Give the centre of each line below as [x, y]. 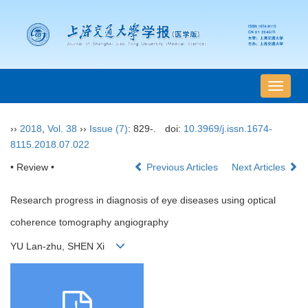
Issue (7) [109, 129]
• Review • [32, 167]
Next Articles [260, 167]
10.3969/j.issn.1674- [228, 129]
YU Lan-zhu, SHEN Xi [63, 246]
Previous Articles [182, 167]
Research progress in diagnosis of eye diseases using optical [143, 200]
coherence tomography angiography [89, 222]
